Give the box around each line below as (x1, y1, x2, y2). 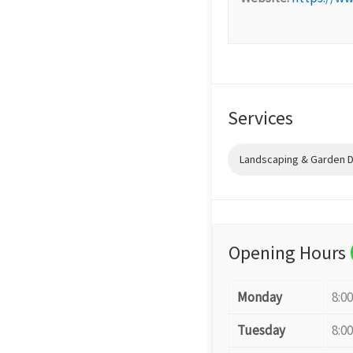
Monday (237, 288, 282, 306)
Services (228, 106, 293, 130)
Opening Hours (229, 240, 346, 265)
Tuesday (237, 321, 285, 339)
